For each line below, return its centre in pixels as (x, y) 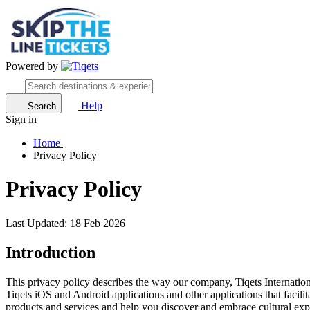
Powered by (33, 66)
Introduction (51, 252)
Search (42, 106)
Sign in (21, 119)
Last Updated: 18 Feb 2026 (65, 223)
